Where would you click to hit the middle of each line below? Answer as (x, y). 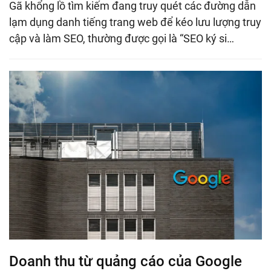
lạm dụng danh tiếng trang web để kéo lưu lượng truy (135, 22)
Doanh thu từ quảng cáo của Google (126, 261)
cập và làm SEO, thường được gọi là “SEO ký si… (122, 38)
